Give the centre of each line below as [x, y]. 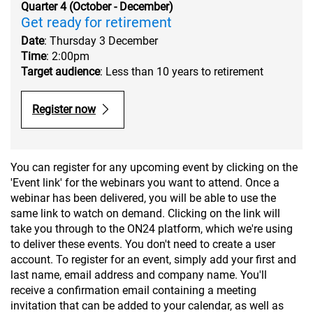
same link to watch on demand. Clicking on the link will [145, 213]
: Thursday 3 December [101, 41]
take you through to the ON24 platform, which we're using [152, 228]
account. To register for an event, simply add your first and [153, 259]
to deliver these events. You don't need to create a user [143, 244]
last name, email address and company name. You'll [139, 275]
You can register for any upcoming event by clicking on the [154, 167]
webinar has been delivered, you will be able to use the [143, 198]
